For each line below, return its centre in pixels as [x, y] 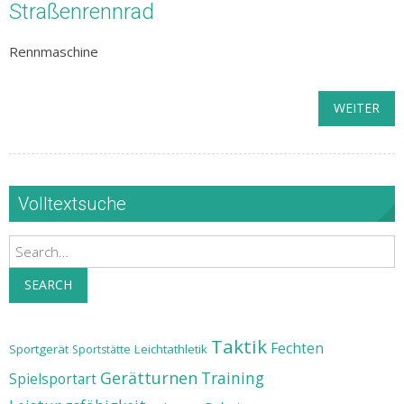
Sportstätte [101, 349]
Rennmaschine [54, 51]
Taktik [239, 346]
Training [233, 378]
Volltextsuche [72, 204]
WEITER [357, 108]
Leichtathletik [171, 349]
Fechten [297, 349]
